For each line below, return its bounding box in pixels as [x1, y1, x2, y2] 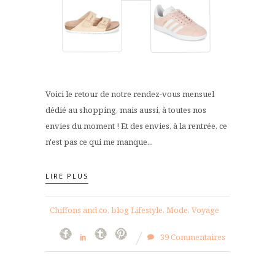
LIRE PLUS [45, 171, 88, 180]
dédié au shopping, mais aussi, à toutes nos [45, 104, 206, 115]
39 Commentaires [158, 231, 225, 242]
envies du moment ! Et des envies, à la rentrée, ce [45, 120, 227, 131]
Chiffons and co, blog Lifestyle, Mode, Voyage [50, 204, 219, 215]
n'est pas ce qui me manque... [45, 136, 153, 147]
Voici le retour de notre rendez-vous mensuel [45, 88, 214, 99]
